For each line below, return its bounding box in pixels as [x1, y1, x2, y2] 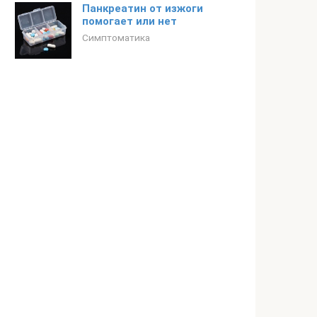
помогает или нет [82, 15, 177, 28]
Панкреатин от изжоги [82, 2, 203, 15]
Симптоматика [82, 32, 150, 43]
